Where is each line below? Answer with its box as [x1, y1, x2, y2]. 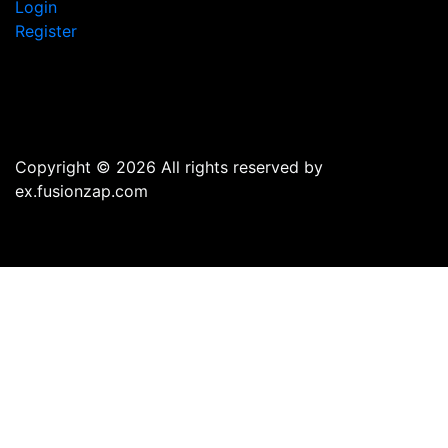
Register [15, 21, 77, 41]
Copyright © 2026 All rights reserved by [15, 157, 323, 177]
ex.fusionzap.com [15, 181, 148, 201]
